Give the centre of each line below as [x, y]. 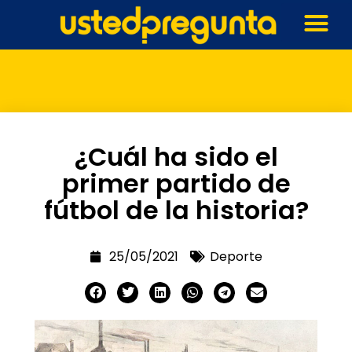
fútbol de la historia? [176, 210]
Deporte [236, 256]
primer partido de [176, 183]
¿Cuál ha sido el [176, 156]
